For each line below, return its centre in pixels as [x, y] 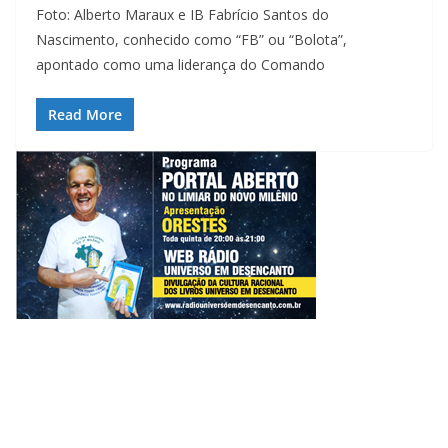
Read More [85, 114]
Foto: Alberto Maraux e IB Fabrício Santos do [182, 14]
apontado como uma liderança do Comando [180, 64]
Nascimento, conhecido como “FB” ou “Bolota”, [191, 39]
